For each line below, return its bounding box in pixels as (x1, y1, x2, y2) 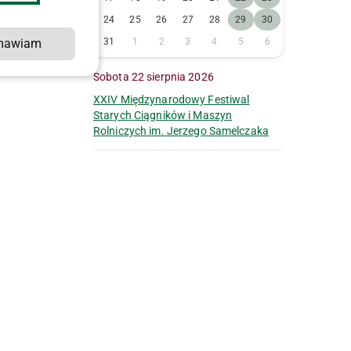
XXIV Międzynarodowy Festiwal (93, 93, 250, 107)
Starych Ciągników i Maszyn (93, 109, 233, 122)
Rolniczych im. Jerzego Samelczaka (93, 125, 269, 138)
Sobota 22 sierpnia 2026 (100, 71, 214, 84)
